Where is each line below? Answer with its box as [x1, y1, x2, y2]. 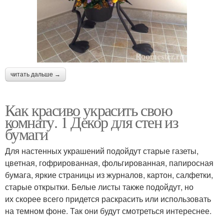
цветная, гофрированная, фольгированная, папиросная [5, 156, 213, 168]
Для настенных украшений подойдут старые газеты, [5, 144, 198, 156]
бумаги [5, 122, 48, 144]
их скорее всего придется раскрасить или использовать [5, 192, 211, 204]
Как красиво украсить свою [5, 98, 172, 120]
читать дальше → [10, 70, 60, 78]
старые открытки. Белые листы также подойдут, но [5, 180, 193, 192]
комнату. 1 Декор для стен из [5, 110, 178, 132]
